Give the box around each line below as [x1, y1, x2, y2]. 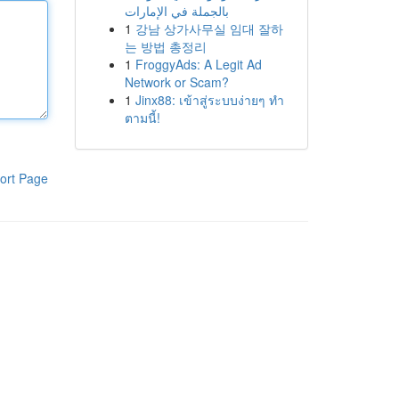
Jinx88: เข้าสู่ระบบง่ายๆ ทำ [134, 91, 284, 109]
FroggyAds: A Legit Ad [134, 55, 262, 73]
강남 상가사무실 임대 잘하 [134, 20, 283, 37]
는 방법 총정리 [124, 37, 207, 55]
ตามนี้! [124, 109, 160, 126]
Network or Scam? [124, 73, 229, 91]
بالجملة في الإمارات [124, 2, 229, 20]
